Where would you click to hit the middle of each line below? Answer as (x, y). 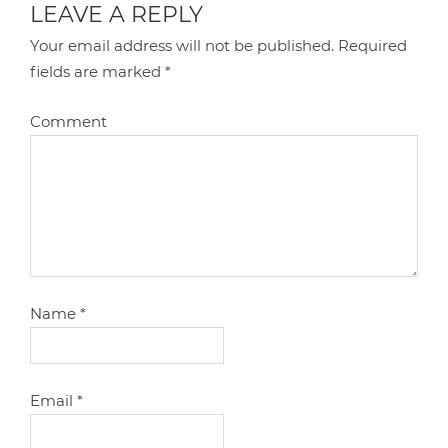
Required (371, 45)
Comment (69, 121)
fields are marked (98, 71)
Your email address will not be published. (182, 45)
